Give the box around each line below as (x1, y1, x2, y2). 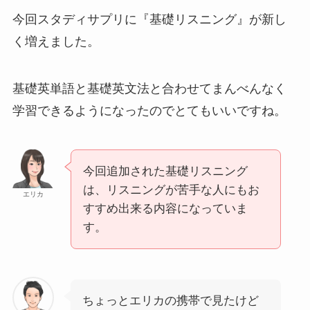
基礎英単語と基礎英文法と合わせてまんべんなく (12, 81, 286, 95)
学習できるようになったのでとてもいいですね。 (12, 103, 286, 118)
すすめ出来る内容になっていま (82, 201, 248, 215)
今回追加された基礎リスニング (82, 164, 248, 178)
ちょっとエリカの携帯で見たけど (82, 293, 259, 307)
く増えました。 (12, 35, 100, 49)
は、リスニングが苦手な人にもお (82, 183, 259, 197)
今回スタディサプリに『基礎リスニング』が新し (12, 12, 286, 27)
